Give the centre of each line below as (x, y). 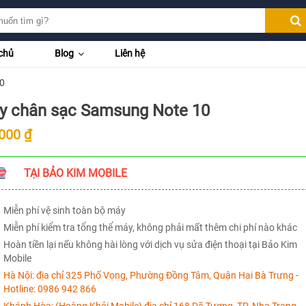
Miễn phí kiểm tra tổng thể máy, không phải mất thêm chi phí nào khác (150, 227)
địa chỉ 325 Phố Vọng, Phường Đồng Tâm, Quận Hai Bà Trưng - (166, 275)
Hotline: (20, 289)
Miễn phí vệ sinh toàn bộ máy (64, 210)
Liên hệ (129, 53)
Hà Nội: (18, 275)
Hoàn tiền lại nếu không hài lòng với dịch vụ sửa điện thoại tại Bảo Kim (150, 245)
